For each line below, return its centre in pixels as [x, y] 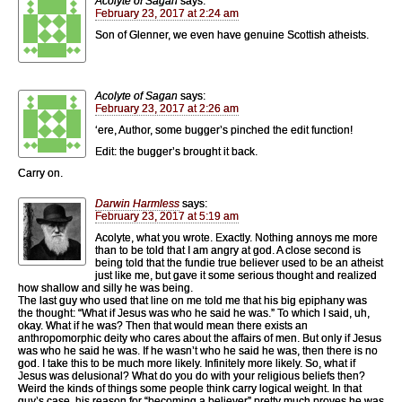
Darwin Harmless [137, 203]
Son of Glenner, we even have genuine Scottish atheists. [232, 35]
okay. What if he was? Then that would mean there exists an [163, 325]
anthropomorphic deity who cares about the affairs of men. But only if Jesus [200, 338]
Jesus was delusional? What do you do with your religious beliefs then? [192, 376]
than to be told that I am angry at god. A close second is [228, 250]
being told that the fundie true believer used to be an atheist [239, 262]
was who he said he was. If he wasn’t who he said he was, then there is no [198, 350]
